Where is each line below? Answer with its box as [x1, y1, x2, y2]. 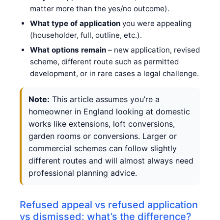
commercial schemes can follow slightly [28, 143, 177, 153]
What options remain [29, 45, 106, 55]
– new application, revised [106, 45, 200, 55]
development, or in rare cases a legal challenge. [29, 68, 199, 78]
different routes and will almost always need [28, 155, 193, 165]
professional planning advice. [28, 167, 137, 178]
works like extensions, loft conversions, [28, 118, 175, 129]
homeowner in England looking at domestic [28, 106, 190, 116]
